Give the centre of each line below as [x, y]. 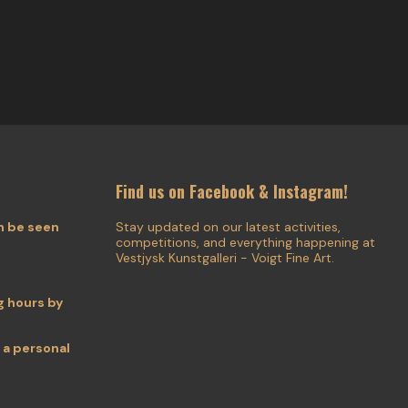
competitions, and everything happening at [245, 242]
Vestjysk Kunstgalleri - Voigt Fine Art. [225, 258]
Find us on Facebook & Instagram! [232, 192]
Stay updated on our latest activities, [228, 227]
